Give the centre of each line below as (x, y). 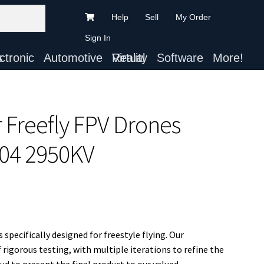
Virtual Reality (129, 58)
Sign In (98, 38)
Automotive (73, 58)
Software (180, 58)
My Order (193, 17)
